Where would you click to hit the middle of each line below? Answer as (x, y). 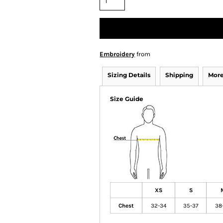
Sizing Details (129, 75)
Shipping (179, 75)
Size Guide (127, 99)
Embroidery (117, 54)
